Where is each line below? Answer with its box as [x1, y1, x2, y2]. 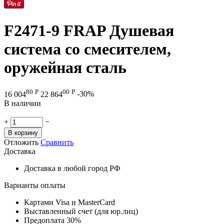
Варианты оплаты [4, 180, 65, 189]
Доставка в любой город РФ [24, 163, 120, 172]
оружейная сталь [4, 58, 126, 76]
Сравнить [40, 137, 73, 146]
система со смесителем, [4, 39, 171, 58]
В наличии [4, 98, 41, 107]
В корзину [8, 128, 38, 136]
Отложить [4, 137, 38, 146]
